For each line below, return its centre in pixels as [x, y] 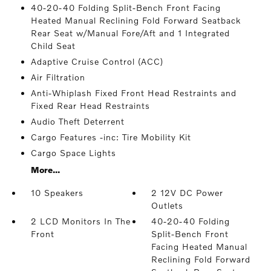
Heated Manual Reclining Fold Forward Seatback [135, 20]
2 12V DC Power [188, 193]
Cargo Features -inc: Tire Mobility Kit [111, 137]
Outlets [168, 205]
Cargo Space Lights [73, 153]
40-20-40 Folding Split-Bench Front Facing [126, 8]
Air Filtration [58, 77]
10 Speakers [57, 193]
